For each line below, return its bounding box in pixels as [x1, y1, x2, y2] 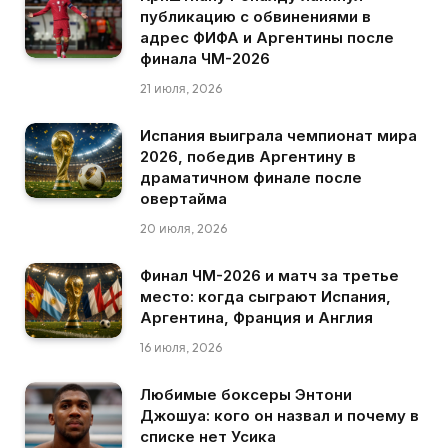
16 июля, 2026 [140, 340, 222, 356]
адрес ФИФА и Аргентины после [140, 28, 394, 48]
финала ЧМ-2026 [140, 49, 270, 69]
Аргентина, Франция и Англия [140, 308, 373, 328]
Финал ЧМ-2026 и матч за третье [140, 266, 399, 286]
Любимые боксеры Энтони [140, 385, 352, 405]
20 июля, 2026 [140, 221, 227, 237]
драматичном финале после [140, 168, 362, 188]
